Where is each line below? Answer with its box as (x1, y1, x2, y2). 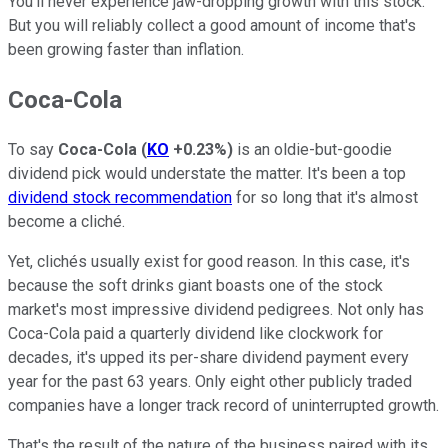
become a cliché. (8, 212, 125, 232)
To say (8, 140, 58, 160)
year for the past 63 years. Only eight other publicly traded (8, 372, 412, 392)
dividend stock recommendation (8, 188, 232, 208)
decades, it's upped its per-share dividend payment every (8, 348, 409, 368)
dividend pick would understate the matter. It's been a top (8, 164, 406, 184)
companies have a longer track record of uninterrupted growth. (8, 396, 439, 416)
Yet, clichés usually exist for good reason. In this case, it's (8, 252, 410, 272)
